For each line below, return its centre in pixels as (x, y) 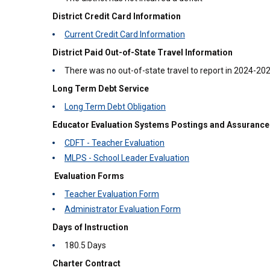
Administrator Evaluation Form (123, 209)
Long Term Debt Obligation (115, 107)
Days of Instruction (90, 227)
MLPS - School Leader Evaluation (127, 158)
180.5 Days (85, 245)
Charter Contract (86, 263)
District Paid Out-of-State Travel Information (143, 52)
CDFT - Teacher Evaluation (115, 143)
